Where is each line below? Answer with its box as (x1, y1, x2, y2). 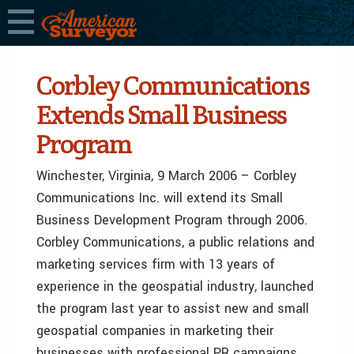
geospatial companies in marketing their (36, 322, 273, 340)
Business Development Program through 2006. (36, 211, 307, 229)
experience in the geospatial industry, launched (36, 277, 314, 296)
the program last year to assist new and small (36, 299, 309, 318)
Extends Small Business (36, 97, 286, 132)
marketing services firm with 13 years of (36, 255, 275, 273)
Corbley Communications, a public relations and (36, 233, 314, 251)
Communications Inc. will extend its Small (36, 189, 283, 207)
